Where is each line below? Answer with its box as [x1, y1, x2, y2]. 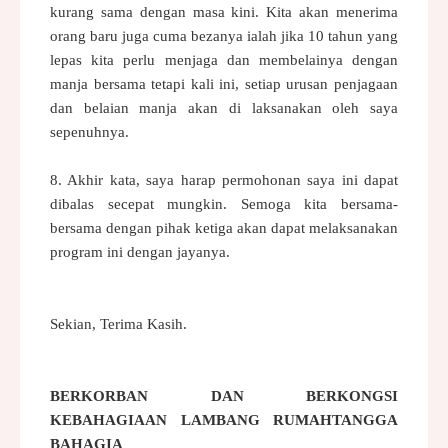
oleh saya [332, 99, 399, 116]
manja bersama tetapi [50, 75, 191, 92]
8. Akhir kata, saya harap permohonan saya [50, 171, 336, 188]
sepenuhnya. [50, 123, 129, 140]
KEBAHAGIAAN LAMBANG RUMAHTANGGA [50, 411, 398, 428]
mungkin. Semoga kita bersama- [167, 195, 399, 212]
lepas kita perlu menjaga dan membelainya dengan [50, 51, 398, 68]
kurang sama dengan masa [50, 3, 232, 20]
